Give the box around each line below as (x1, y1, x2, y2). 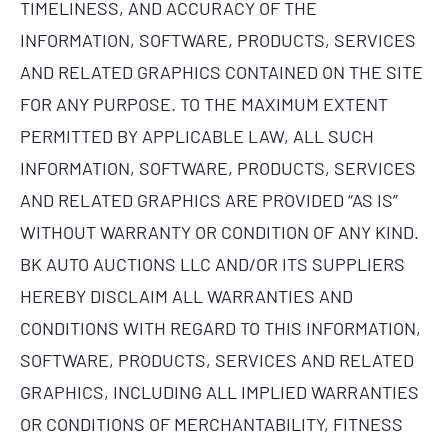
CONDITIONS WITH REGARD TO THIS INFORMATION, (20, 316, 421, 339)
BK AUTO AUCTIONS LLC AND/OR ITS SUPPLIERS (20, 252, 405, 275)
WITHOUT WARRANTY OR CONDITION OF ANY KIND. (20, 220, 419, 243)
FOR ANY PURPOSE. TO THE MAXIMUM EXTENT (20, 92, 388, 115)
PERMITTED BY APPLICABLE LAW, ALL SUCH (20, 124, 374, 147)
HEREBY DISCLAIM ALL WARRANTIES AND (20, 284, 353, 307)
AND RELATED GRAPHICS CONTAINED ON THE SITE (20, 60, 423, 83)
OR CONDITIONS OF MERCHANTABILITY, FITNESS (20, 412, 403, 435)
